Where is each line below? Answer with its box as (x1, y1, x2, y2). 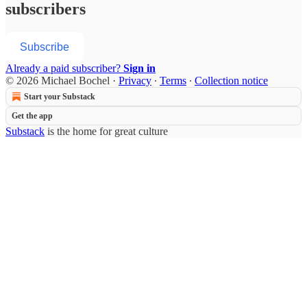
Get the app (12, 110, 53, 121)
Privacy (119, 74, 151, 86)
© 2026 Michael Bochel (5, 74, 110, 86)
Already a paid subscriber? (5, 62, 123, 74)
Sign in (123, 62, 156, 74)
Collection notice (195, 74, 268, 86)
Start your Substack (24, 91, 95, 101)
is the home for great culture (45, 125, 168, 137)
